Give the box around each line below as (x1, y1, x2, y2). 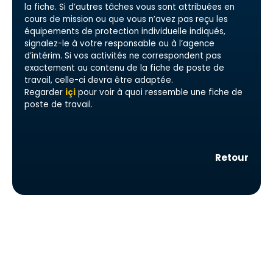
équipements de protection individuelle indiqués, (24, 26, 225, 37)
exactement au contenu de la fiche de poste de (24, 62, 224, 74)
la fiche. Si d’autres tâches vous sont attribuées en (24, 1, 235, 13)
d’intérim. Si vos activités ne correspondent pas (24, 50, 221, 62)
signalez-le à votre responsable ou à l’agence (24, 38, 214, 49)
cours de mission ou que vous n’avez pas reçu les (24, 13, 228, 25)
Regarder (24, 87, 65, 98)
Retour (215, 151, 249, 165)
